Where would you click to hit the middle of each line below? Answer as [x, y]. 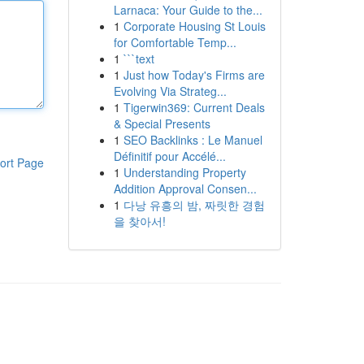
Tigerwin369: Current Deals [194, 107]
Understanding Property [184, 172]
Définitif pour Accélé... [169, 156]
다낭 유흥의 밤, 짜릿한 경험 [194, 205]
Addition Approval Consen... [185, 188]
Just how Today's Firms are [194, 75]
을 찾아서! [139, 221]
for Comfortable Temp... [175, 42]
